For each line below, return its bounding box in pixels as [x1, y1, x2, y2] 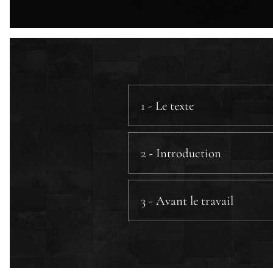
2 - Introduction [141, 146, 221, 161]
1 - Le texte [141, 98, 194, 113]
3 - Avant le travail [141, 193, 233, 208]
